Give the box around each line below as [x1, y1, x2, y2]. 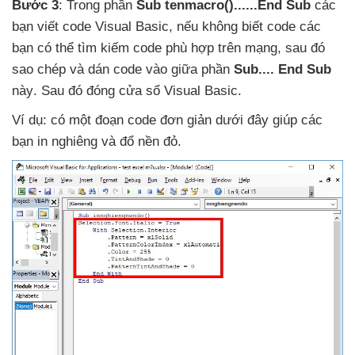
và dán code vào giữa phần [70, 61, 234, 77]
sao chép [12, 61, 70, 77]
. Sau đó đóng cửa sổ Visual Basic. [33, 82, 242, 98]
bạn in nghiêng [12, 133, 101, 149]
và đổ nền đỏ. [101, 133, 181, 149]
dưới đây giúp [216, 112, 301, 128]
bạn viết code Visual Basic [12, 18, 169, 34]
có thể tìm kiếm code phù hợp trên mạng [37, 40, 277, 55]
